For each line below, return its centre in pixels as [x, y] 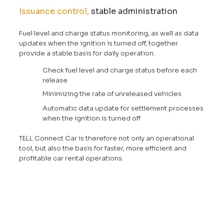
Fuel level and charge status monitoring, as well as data [108, 33]
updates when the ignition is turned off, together [98, 43]
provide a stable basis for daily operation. [87, 53]
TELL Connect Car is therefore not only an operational [106, 138]
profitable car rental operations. [71, 158]
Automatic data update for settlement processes [123, 108]
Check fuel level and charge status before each [119, 70]
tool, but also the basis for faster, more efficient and [102, 148]
